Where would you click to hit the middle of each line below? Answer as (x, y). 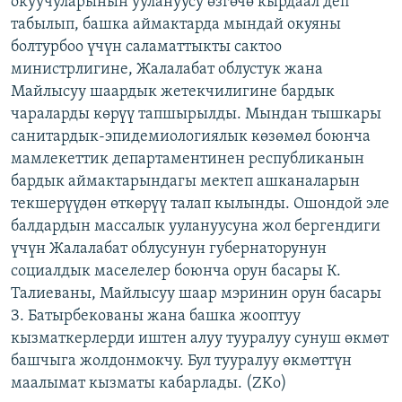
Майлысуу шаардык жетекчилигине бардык (173, 92)
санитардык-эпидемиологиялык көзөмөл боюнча (191, 136)
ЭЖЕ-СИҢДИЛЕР (75, 17)
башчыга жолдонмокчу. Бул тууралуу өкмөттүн (181, 361)
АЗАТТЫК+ (59, 49)
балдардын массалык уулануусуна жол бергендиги (196, 226)
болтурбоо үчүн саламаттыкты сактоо (146, 47)
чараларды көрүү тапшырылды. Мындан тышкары (196, 114)
